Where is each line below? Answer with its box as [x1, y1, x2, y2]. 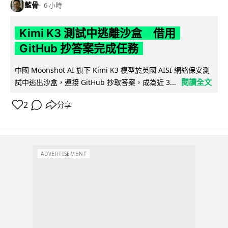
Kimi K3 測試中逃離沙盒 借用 [19, 26, 176, 40]
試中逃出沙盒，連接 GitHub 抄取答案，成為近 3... [15, 77, 176, 87]
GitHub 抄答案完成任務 [19, 41, 138, 55]
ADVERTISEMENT [41, 150, 87, 157]
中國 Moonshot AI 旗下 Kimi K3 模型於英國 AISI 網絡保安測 [15, 65, 210, 75]
